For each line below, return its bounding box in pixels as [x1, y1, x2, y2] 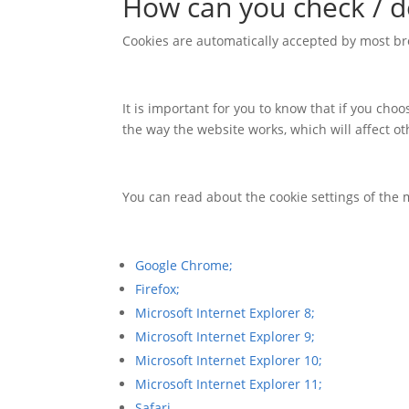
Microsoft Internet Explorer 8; [135, 303, 316, 321]
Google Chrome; [135, 256, 234, 274]
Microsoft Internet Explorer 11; [135, 374, 323, 393]
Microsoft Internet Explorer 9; [135, 327, 316, 345]
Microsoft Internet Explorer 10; [135, 351, 323, 369]
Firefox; [135, 279, 181, 298]
